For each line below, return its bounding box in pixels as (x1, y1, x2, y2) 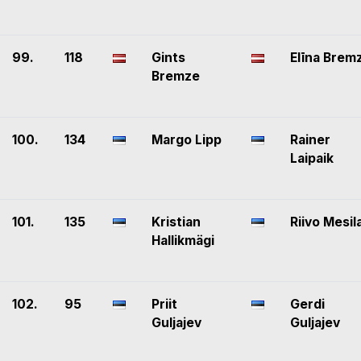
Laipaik (290, 151, 334, 167)
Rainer (290, 132, 330, 148)
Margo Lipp (151, 132, 222, 148)
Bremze (151, 68, 200, 85)
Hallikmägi (151, 233, 214, 249)
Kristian (151, 214, 201, 230)
